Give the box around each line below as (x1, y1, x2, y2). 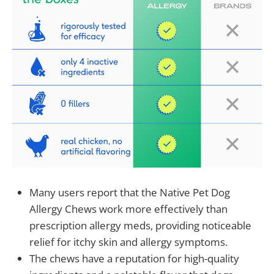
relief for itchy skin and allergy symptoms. (29, 234, 228, 249)
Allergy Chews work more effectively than (29, 201, 228, 216)
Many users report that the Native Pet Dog (29, 185, 230, 199)
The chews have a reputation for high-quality (29, 251, 239, 265)
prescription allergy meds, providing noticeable (29, 218, 251, 232)
